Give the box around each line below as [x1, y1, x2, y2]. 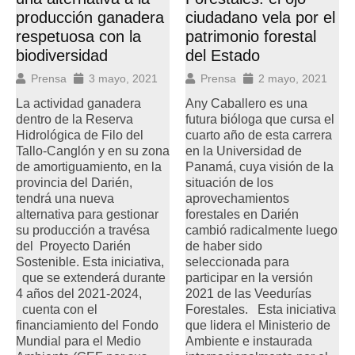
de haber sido [185, 239, 262, 253]
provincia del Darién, [16, 175, 132, 189]
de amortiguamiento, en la [16, 159, 162, 174]
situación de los [185, 175, 273, 189]
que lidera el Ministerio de [185, 318, 330, 332]
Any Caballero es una [185, 96, 307, 110]
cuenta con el [16, 302, 97, 316]
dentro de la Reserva [16, 112, 133, 126]
